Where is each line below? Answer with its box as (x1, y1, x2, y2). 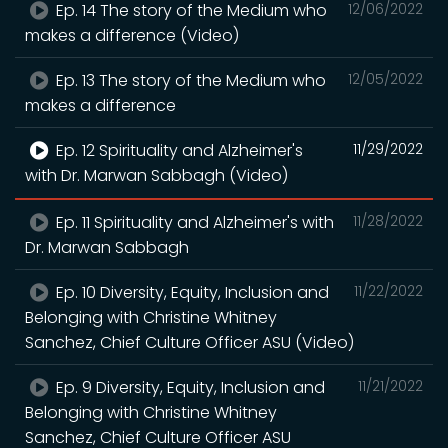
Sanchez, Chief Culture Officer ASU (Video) (25, 330, 354, 354)
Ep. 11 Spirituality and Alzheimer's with (52, 210, 335, 234)
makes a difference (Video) (25, 23, 239, 47)
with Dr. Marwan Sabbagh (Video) (25, 163, 288, 187)
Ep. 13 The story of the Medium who (52, 68, 327, 92)
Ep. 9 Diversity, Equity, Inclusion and (52, 375, 326, 399)
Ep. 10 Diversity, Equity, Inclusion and (52, 280, 330, 304)
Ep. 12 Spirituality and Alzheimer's (52, 138, 304, 162)
